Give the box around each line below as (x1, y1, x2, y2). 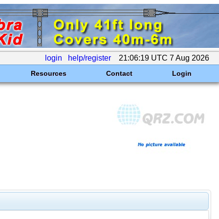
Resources (30, 69, 66, 77)
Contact (106, 69, 132, 77)
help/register (68, 54, 111, 62)
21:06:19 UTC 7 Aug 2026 (117, 54, 211, 62)
